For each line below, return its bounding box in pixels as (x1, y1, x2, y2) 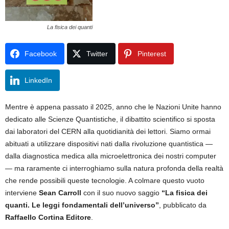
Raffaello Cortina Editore (5, 213, 91, 221)
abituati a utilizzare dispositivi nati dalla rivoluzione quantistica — (5, 139, 213, 148)
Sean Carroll (39, 188, 81, 197)
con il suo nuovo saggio (81, 188, 162, 197)
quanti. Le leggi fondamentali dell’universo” (5, 200, 159, 209)
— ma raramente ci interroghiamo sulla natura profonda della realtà (5, 164, 223, 172)
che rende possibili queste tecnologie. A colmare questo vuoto (5, 176, 204, 185)
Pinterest (138, 49, 166, 58)
